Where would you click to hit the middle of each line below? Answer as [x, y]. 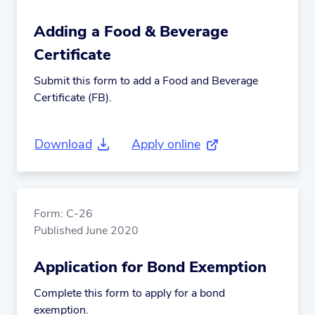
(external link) [249, 150]
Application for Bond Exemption [150, 268]
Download [63, 144]
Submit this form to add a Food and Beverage [146, 81]
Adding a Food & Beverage [131, 32]
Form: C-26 [63, 214]
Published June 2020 [86, 231]
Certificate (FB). [73, 98]
